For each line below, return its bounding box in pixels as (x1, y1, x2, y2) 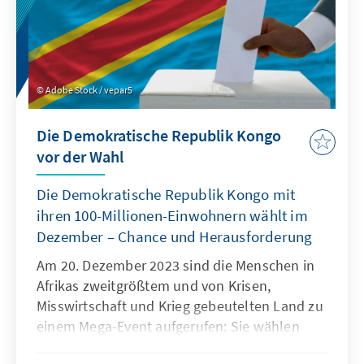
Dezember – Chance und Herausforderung (37, 227, 313, 247)
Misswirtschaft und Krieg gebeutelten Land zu (37, 297, 323, 316)
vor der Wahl (37, 146, 124, 167)
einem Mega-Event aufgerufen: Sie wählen (37, 317, 300, 336)
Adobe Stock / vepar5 (45, 84, 132, 97)
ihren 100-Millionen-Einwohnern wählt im (37, 206, 308, 226)
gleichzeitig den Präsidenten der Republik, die (37, 337, 324, 357)
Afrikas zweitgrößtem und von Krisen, (37, 276, 271, 296)
